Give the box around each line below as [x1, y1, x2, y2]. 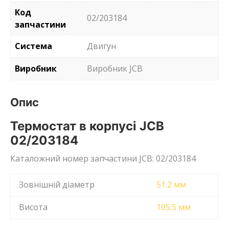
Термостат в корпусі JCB [10, 119, 164, 134]
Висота [19, 201, 48, 213]
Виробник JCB [87, 63, 143, 75]
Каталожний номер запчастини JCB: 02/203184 [10, 153, 196, 165]
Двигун [87, 40, 116, 52]
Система [15, 40, 52, 52]
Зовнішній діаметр [19, 179, 95, 191]
